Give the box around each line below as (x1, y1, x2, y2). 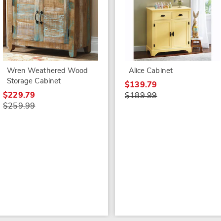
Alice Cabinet (128, 67, 173, 74)
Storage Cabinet (6, 77, 61, 85)
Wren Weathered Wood (6, 67, 88, 74)
